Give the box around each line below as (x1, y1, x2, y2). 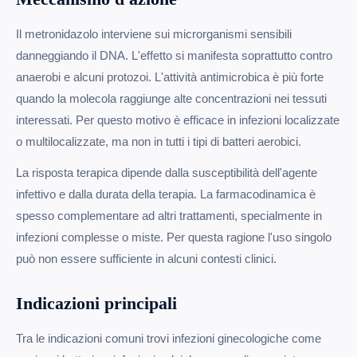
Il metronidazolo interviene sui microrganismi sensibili (16, 26, 292, 41)
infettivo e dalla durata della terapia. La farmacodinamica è (16, 186, 316, 201)
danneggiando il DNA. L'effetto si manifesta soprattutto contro (16, 48, 332, 62)
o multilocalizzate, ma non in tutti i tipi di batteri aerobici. (16, 134, 301, 148)
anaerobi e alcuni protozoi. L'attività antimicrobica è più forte (16, 69, 324, 84)
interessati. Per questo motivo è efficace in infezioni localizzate (16, 112, 339, 127)
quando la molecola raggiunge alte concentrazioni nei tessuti (16, 91, 327, 105)
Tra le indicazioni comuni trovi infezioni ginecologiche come (16, 331, 321, 345)
